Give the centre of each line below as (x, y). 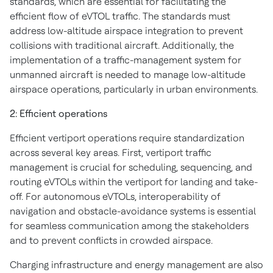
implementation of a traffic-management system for (126, 60)
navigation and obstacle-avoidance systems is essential (133, 211)
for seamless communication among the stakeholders (129, 226)
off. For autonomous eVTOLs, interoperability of (115, 197)
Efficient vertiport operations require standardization (127, 138)
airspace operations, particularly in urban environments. (134, 89)
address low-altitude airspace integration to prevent (126, 31)
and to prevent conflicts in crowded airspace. (111, 240)
